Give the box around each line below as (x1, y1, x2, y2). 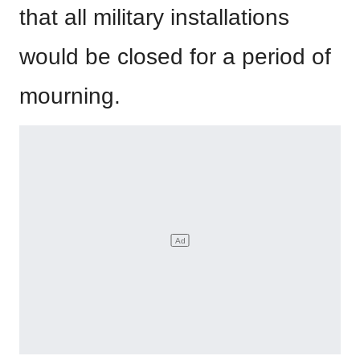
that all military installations (19, 5, 289, 30)
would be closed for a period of (19, 44, 331, 69)
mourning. (19, 84, 121, 108)
